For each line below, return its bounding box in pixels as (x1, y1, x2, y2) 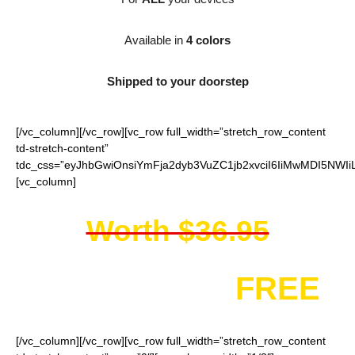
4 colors (186, 33, 231, 47)
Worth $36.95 (86, 214, 269, 247)
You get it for (35, 271, 235, 306)
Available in (124, 33, 186, 47)
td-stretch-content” (16, 142, 109, 155)
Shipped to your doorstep (106, 74, 249, 88)
